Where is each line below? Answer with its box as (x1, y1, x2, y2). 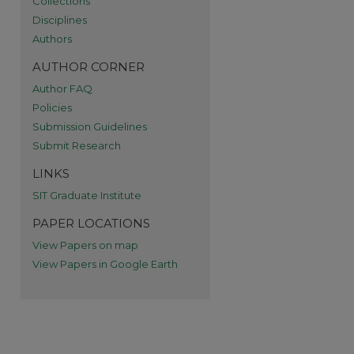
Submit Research (32, 139, 121, 152)
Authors (32, 32, 72, 45)
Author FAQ (32, 82, 92, 95)
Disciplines (32, 13, 87, 26)
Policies (32, 101, 72, 114)
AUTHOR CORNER (32, 59, 145, 74)
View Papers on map (32, 239, 138, 251)
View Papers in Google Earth (32, 258, 178, 270)
